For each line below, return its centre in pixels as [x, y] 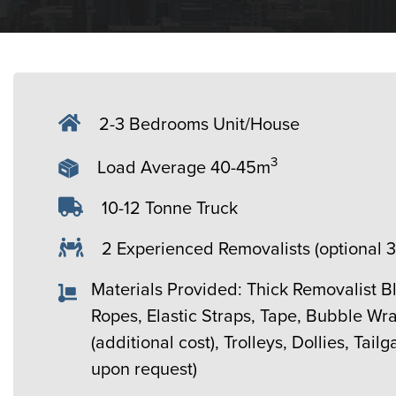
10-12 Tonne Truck [169, 208]
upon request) [144, 369]
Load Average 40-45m [183, 168]
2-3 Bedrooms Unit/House [199, 124]
